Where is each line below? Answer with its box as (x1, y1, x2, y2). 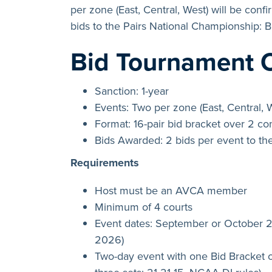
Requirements (70, 154, 139, 171)
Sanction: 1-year (95, 83, 169, 98)
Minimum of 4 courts (95, 199, 192, 214)
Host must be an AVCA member (95, 182, 247, 198)
